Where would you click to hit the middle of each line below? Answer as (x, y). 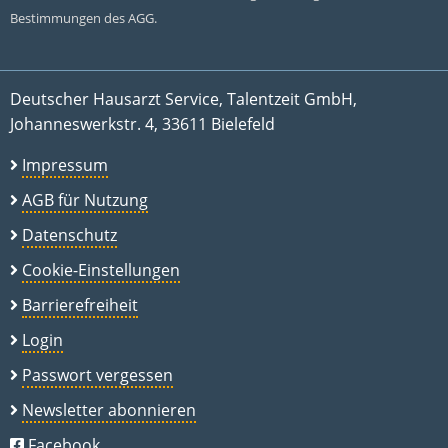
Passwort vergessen (97, 375)
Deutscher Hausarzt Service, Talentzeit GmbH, (183, 99)
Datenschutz (69, 235)
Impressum (65, 165)
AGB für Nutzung (85, 200)
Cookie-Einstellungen (101, 270)
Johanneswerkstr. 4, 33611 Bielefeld (142, 124)
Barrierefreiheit (80, 305)
